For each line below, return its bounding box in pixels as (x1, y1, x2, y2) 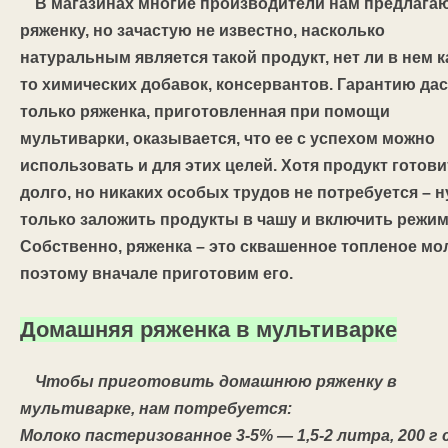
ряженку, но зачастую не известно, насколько (20, 22, 385, 39)
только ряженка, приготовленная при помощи (20, 103, 390, 120)
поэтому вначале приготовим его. (20, 265, 293, 282)
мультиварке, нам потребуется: (20, 400, 292, 417)
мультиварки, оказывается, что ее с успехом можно (20, 130, 435, 147)
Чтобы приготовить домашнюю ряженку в (35, 373, 397, 390)
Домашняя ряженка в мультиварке (20, 317, 397, 342)
